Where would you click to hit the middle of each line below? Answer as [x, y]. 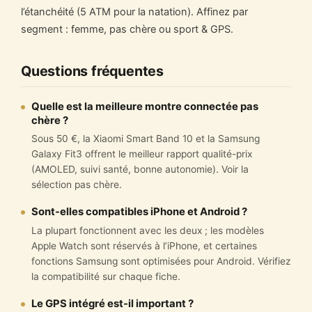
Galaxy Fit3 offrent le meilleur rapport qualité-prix [141, 154]
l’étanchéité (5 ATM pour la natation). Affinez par [134, 11]
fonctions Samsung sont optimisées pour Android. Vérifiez [161, 261]
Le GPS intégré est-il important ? [112, 303]
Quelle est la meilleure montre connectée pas [145, 106]
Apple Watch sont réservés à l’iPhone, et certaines [144, 245]
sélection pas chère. [76, 185]
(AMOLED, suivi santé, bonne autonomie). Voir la [140, 170]
